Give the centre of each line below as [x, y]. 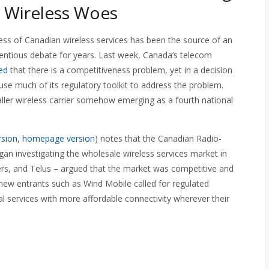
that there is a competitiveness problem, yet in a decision [120, 70]
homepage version [59, 138]
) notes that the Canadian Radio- [158, 138]
